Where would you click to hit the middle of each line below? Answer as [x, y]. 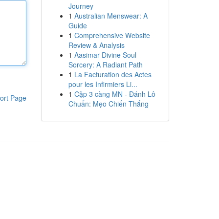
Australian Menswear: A [111, 16]
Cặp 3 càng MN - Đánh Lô [115, 94]
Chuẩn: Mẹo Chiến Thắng [108, 104]
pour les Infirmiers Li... [103, 84]
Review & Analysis [96, 45]
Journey [81, 6]
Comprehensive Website [112, 35]
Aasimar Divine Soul [105, 55]
